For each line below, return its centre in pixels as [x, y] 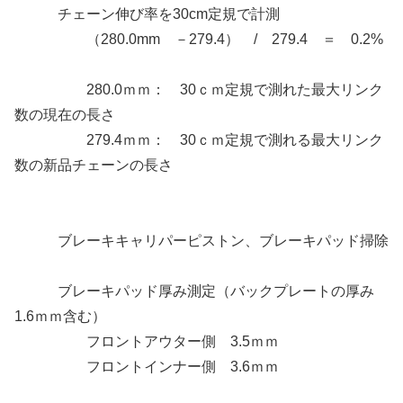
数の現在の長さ [65, 115]
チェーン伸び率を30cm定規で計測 [147, 14]
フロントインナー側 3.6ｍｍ [147, 367]
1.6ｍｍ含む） [60, 317]
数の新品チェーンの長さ [94, 166]
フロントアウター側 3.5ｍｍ [147, 342]
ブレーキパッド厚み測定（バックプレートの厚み [194, 291]
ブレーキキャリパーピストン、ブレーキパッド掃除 [201, 241]
